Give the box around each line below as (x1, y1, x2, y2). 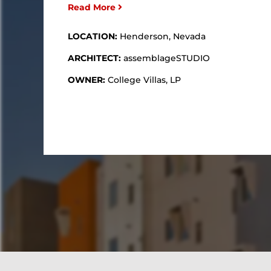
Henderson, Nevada (120, 30, 206, 42)
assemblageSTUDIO (123, 52, 210, 64)
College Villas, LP (108, 74, 181, 85)
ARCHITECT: (68, 52, 123, 64)
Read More (68, 1, 118, 13)
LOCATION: (68, 30, 120, 42)
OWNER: (68, 74, 108, 85)
